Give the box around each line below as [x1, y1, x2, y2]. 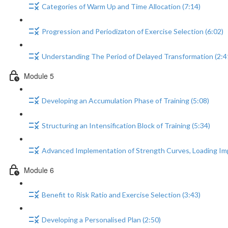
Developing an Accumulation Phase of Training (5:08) [42, 96, 209, 105]
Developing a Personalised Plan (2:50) [42, 215, 161, 224]
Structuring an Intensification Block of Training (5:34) [42, 121, 210, 130]
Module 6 [24, 164, 54, 175]
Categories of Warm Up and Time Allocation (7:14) [42, 2, 201, 11]
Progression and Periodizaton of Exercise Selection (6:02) [42, 27, 223, 36]
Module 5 [24, 70, 54, 81]
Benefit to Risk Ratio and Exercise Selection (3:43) [42, 190, 201, 199]
